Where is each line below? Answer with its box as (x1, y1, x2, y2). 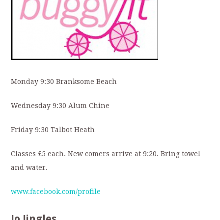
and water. (11, 163, 48, 171)
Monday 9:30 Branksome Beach (11, 77, 117, 85)
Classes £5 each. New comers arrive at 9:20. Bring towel (11, 149, 201, 158)
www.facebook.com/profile (11, 187, 101, 195)
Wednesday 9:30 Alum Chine (11, 101, 110, 110)
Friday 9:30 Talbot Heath (11, 125, 95, 134)
